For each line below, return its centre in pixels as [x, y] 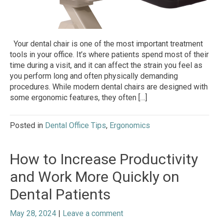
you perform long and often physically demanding [94, 76]
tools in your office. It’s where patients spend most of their [109, 55]
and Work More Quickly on [95, 177]
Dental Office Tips [76, 126]
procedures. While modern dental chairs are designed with [109, 87]
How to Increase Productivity [104, 159]
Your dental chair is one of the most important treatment [106, 44]
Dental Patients [60, 195]
